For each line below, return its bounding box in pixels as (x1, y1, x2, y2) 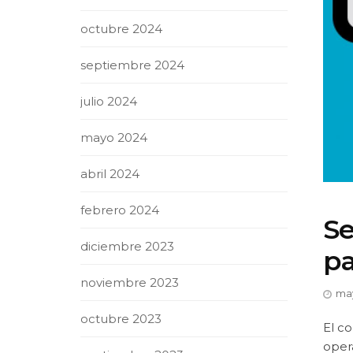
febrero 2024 (80, 203, 159, 217)
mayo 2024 (80, 130, 147, 145)
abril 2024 (80, 166, 139, 181)
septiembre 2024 (80, 58, 184, 72)
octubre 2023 (80, 311, 162, 326)
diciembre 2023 (80, 239, 174, 254)
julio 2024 (80, 94, 137, 109)
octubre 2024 (80, 21, 162, 36)
